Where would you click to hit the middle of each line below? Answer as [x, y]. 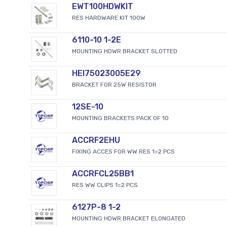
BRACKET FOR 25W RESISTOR [114, 84]
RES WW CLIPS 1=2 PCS [105, 185]
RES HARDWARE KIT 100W [108, 17]
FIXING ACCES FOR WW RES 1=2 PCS [123, 151]
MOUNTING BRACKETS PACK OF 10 [120, 118]
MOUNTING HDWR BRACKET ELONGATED [128, 218]
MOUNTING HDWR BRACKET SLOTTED [124, 51]
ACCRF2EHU [96, 140]
